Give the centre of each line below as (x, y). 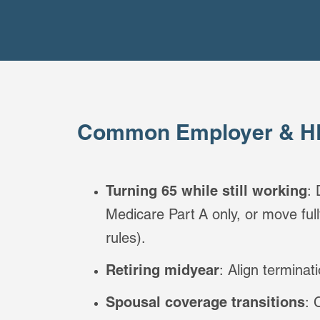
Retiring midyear (163, 272)
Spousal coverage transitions (206, 304)
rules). (126, 240)
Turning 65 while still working (207, 193)
